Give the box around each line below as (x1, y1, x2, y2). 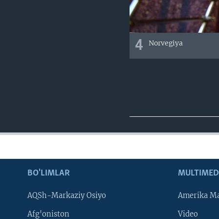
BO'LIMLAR (27, 169, 70, 178)
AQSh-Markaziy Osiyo (27, 191, 106, 200)
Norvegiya (148, 38, 183, 47)
